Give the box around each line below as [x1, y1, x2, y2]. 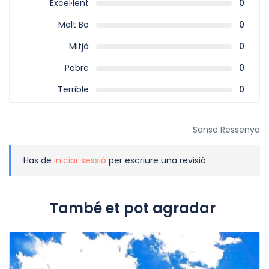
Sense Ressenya [193, 124, 260, 136]
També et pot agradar [49, 198, 216, 219]
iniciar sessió [54, 154, 106, 167]
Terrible [57, 83, 89, 96]
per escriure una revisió [106, 154, 206, 167]
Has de [23, 154, 54, 167]
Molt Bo [58, 19, 89, 31]
